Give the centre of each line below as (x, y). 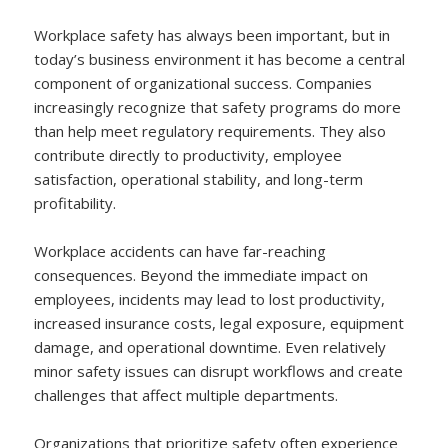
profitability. (75, 202)
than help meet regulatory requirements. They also (210, 130)
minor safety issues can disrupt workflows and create (219, 370)
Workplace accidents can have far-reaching (180, 250)
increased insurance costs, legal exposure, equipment (219, 322)
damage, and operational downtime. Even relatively (210, 346)
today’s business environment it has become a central (220, 58)
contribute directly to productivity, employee (188, 154)
